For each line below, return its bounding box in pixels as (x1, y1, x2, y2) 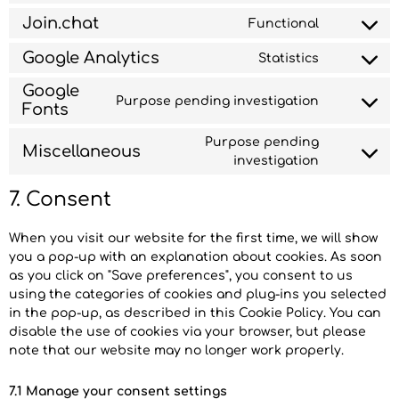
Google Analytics (22, 48, 159, 67)
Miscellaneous (22, 142, 141, 160)
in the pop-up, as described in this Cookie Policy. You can (9, 306, 381, 321)
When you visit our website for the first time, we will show (9, 232, 378, 246)
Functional (248, 16, 319, 30)
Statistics (258, 51, 319, 65)
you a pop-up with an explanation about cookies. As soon (9, 250, 382, 265)
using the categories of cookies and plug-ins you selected (9, 288, 387, 302)
